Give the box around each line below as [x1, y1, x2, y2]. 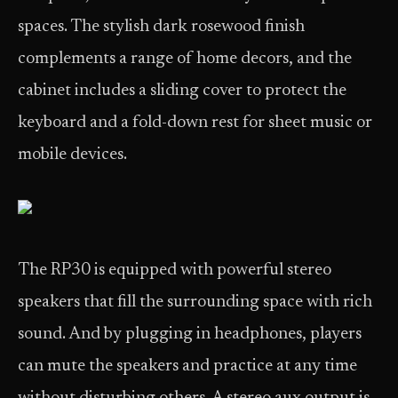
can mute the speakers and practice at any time [18, 358, 357, 375]
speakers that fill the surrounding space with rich [18, 294, 372, 311]
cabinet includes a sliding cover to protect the [18, 83, 346, 99]
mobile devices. [18, 147, 127, 163]
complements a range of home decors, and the [18, 51, 352, 68]
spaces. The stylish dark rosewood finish [18, 19, 305, 36]
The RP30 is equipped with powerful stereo [18, 262, 331, 279]
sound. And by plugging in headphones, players [18, 326, 362, 343]
